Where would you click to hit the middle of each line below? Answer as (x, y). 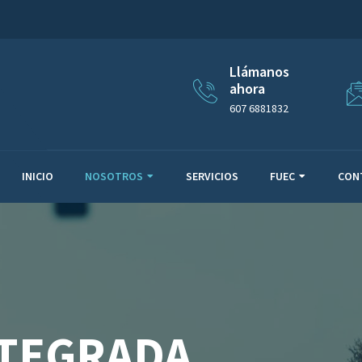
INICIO (38, 176)
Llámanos (259, 72)
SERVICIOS (212, 176)
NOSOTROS (114, 176)
